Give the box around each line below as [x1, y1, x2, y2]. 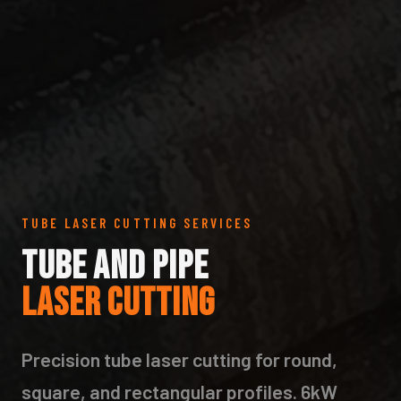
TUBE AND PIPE [21, 242, 209, 290]
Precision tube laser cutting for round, [21, 346, 337, 371]
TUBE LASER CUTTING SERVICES [21, 214, 253, 231]
